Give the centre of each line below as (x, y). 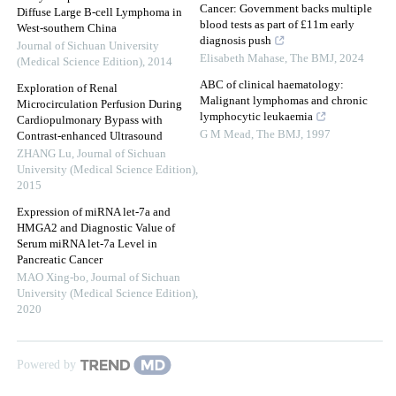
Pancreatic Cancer (60, 260)
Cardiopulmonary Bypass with (90, 121)
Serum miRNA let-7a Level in (87, 244)
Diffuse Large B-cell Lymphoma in (99, 13)
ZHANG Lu (44, 154)
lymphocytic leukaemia (256, 117)
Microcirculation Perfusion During (99, 105)
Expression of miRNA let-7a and (94, 213)
